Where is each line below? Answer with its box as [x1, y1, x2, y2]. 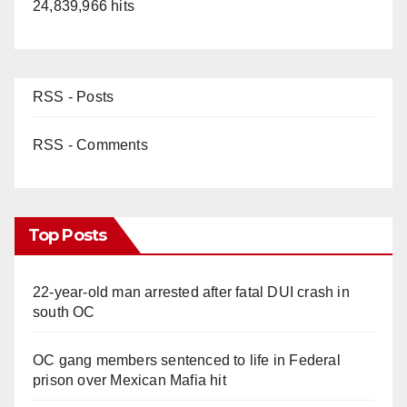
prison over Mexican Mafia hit [33, 372, 226, 388]
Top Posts [28, 224, 106, 245]
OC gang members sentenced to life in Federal [33, 352, 341, 368]
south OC [33, 303, 95, 320]
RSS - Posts [33, 88, 114, 104]
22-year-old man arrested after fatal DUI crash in [33, 283, 350, 300]
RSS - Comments [33, 136, 148, 153]
